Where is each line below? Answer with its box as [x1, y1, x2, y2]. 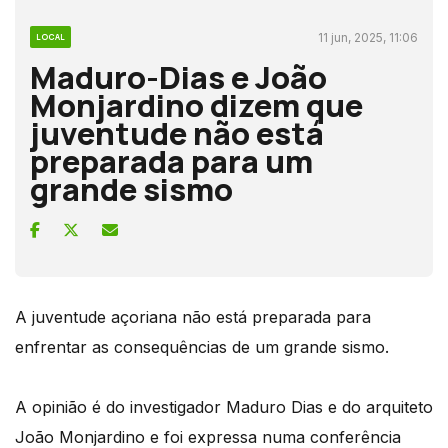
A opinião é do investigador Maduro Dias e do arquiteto [15, 396, 433, 417]
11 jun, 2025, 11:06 [318, 29, 418, 45]
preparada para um [30, 139, 313, 182]
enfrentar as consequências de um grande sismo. [15, 336, 389, 357]
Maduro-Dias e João [30, 55, 327, 98]
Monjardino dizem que [30, 83, 363, 126]
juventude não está [30, 111, 324, 154]
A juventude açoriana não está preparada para [15, 306, 371, 327]
